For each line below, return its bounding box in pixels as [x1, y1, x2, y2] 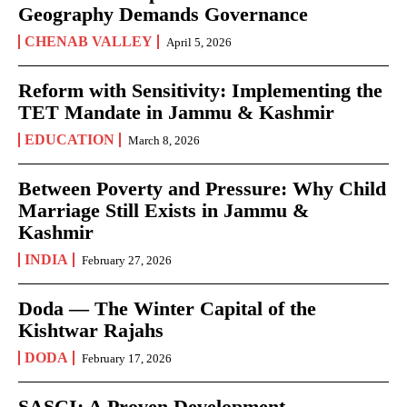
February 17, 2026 [82, 351, 172, 365]
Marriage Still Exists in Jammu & [18, 198, 309, 222]
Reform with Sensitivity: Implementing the [18, 78, 382, 102]
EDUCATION [25, 131, 114, 147]
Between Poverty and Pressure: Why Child [18, 176, 386, 200]
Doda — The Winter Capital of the [18, 296, 316, 320]
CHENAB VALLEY [25, 33, 153, 49]
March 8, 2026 [128, 133, 200, 147]
